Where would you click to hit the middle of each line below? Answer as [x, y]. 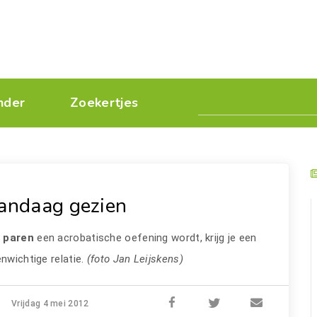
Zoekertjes [104, 103]
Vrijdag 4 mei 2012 [50, 304]
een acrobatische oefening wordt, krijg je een [147, 238]
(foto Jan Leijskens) [133, 259]
